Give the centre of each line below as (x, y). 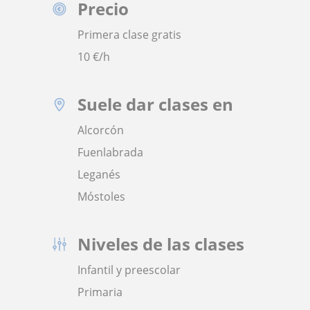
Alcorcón (101, 130)
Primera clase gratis (129, 35)
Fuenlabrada (110, 152)
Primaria (100, 292)
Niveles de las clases (161, 244)
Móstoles (101, 197)
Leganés (99, 174)
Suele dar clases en (155, 104)
